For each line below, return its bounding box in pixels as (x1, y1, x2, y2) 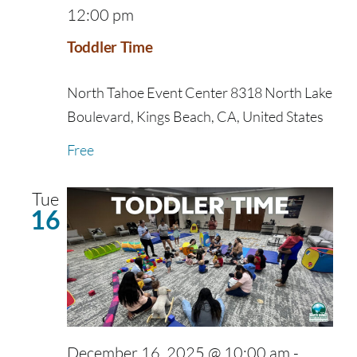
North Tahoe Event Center (67, 84, 230, 102)
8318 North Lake (230, 84, 332, 102)
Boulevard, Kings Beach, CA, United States (67, 108, 324, 126)
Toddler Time (67, 38, 153, 57)
